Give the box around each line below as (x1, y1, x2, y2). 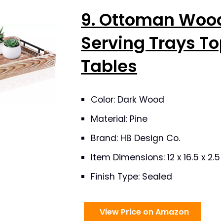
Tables (81, 55, 138, 78)
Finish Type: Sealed (91, 171, 173, 183)
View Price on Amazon (96, 206, 189, 218)
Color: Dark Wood (91, 94, 165, 106)
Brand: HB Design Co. (91, 132, 181, 144)
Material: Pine (91, 113, 148, 125)
